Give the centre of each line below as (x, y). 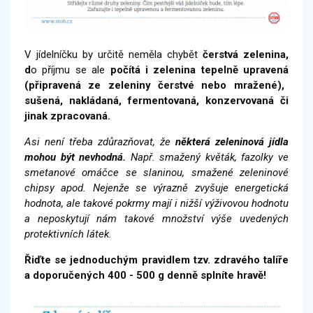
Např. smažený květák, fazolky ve (210, 158)
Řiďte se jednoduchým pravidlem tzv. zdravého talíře (156, 260)
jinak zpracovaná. (67, 116)
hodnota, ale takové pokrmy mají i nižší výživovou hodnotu (156, 204)
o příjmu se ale (71, 70)
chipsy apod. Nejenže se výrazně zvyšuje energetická (156, 188)
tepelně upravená (245, 70)
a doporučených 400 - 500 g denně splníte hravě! (145, 276)
